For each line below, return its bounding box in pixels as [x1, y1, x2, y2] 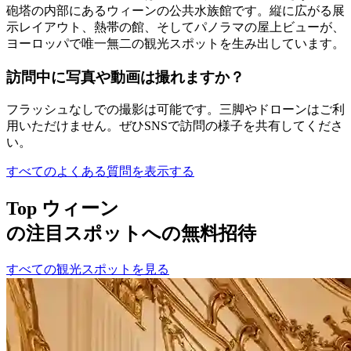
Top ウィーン [6, 198, 119, 219]
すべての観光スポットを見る [6, 262, 169, 277]
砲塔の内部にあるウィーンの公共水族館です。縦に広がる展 [6, 3, 345, 17]
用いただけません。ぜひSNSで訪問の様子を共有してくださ [6, 119, 343, 133]
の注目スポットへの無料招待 [6, 223, 256, 244]
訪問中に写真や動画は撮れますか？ [6, 68, 244, 85]
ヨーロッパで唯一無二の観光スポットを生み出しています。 [6, 36, 345, 50]
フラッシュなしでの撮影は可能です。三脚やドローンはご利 [6, 103, 345, 117]
